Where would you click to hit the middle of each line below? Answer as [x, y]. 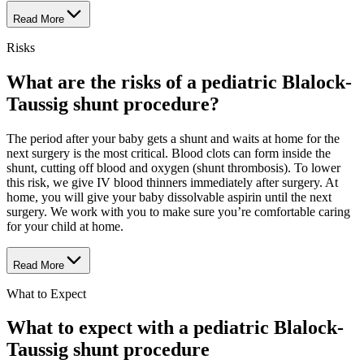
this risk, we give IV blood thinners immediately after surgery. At [172, 182]
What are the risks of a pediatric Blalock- [179, 82]
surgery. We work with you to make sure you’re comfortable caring [178, 211]
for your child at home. [65, 226]
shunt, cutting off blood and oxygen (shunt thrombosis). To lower [173, 167]
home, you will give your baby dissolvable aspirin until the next [169, 197]
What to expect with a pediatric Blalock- [175, 328]
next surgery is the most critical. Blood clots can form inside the [169, 153]
